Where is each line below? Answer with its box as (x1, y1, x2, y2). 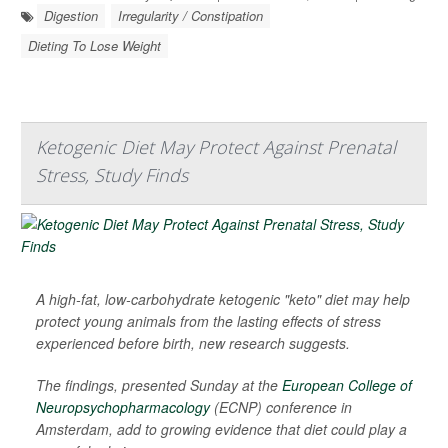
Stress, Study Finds (36, 163, 188, 188)
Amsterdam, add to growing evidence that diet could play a (36, 419, 407, 440)
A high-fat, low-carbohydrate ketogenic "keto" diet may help (36, 289, 410, 310)
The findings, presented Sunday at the (36, 375, 282, 396)
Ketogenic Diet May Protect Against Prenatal (36, 135, 396, 160)
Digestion (44, 6, 98, 26)
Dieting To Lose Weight (28, 36, 161, 56)
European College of (282, 375, 412, 396)
